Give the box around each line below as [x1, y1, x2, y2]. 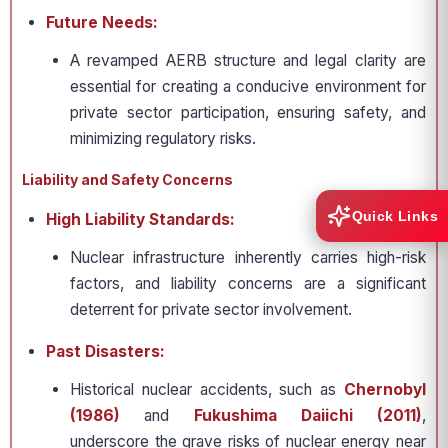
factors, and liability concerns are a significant [70, 274, 426, 293]
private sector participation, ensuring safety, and [70, 103, 426, 122]
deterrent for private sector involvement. [70, 300, 352, 319]
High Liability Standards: [46, 210, 235, 229]
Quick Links [351, 207, 438, 224]
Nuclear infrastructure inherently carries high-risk [70, 248, 426, 267]
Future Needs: [46, 13, 158, 32]
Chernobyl [344, 380, 426, 399]
